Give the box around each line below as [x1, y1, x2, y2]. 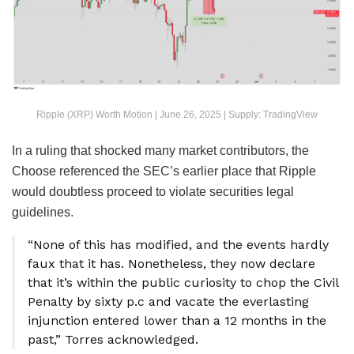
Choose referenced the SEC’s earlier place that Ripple [12, 164, 316, 178]
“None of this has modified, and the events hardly [28, 236, 329, 252]
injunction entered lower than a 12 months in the [28, 312, 326, 328]
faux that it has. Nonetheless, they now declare [28, 255, 315, 271]
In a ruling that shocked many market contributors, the [12, 143, 309, 157]
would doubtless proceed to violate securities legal [12, 184, 294, 198]
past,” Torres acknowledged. [28, 331, 198, 347]
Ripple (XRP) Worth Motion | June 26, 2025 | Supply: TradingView [36, 108, 318, 120]
